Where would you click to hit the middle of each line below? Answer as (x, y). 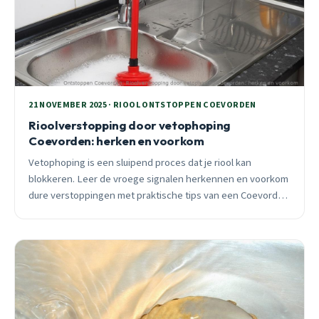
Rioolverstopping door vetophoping (130, 125)
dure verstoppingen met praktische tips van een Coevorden (159, 195)
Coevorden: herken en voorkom (116, 140)
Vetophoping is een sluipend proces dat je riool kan (140, 162)
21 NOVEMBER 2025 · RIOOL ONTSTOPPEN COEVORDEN (142, 105)
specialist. (51, 211)
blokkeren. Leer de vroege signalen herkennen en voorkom (159, 179)
